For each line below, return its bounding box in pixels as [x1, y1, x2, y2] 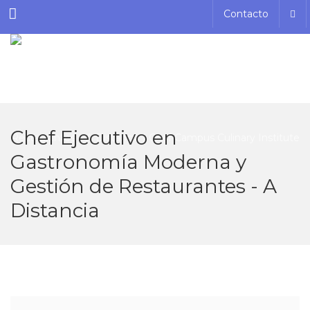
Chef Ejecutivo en [10, 126, 177, 149]
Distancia [10, 199, 100, 222]
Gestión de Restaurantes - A [10, 174, 277, 198]
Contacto [224, 8, 268, 20]
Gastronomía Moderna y [10, 150, 246, 174]
